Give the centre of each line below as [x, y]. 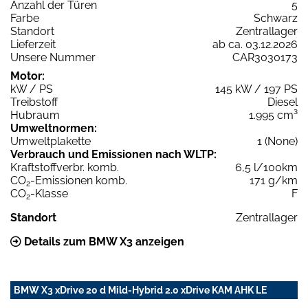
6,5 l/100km [266, 168]
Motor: [27, 76]
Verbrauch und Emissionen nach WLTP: [113, 155]
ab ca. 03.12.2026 [255, 45]
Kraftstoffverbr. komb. [65, 168]
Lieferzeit [33, 45]
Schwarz [276, 19]
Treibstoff [34, 102]
